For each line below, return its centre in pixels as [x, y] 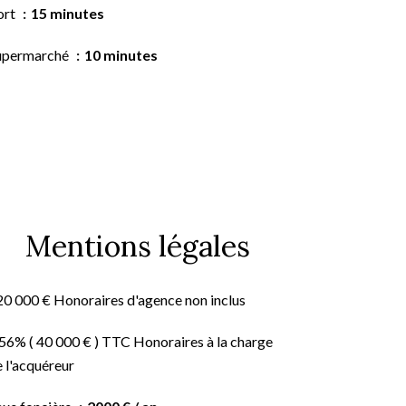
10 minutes [121, 55]
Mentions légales [138, 246]
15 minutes [68, 13]
